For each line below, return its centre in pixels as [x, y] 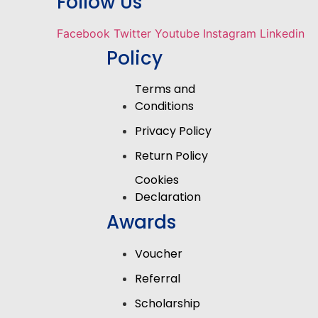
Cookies [157, 180]
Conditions [164, 106]
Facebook [83, 34]
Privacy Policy [173, 131]
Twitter [132, 34]
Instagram [230, 34]
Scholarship [168, 304]
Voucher [159, 254]
